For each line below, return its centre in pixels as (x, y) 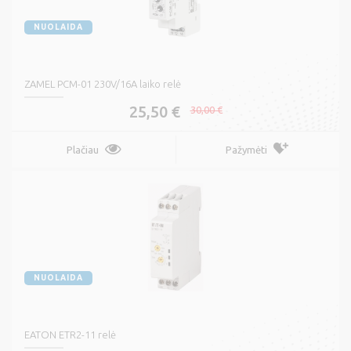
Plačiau (82, 150)
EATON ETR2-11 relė (70, 335)
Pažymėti (246, 150)
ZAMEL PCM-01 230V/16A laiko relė (103, 84)
